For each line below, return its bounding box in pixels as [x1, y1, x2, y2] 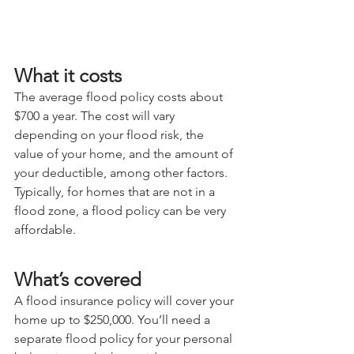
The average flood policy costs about [14, 88, 226, 104]
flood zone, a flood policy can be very [14, 202, 229, 218]
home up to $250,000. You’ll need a [14, 311, 213, 327]
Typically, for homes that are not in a [14, 183, 218, 199]
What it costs [14, 63, 122, 87]
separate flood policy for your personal [14, 330, 235, 346]
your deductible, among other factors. [14, 164, 231, 180]
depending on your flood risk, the [14, 126, 207, 142]
